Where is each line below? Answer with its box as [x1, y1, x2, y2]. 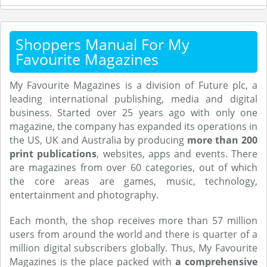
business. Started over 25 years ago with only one [10, 106, 257, 119]
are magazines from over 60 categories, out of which [10, 161, 257, 174]
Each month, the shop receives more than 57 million [10, 214, 257, 227]
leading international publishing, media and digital [10, 92, 257, 105]
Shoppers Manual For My [15, 34, 190, 54]
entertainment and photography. [10, 188, 159, 201]
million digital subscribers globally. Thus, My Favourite [10, 241, 257, 254]
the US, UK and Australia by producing [10, 133, 188, 147]
